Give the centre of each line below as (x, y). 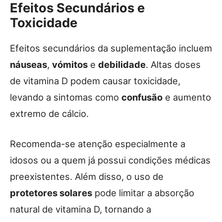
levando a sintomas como (66, 97)
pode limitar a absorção (143, 193)
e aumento (187, 97)
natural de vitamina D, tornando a (81, 209)
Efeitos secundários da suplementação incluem (111, 48)
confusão (142, 97)
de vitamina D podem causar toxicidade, (95, 81)
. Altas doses (173, 64)
